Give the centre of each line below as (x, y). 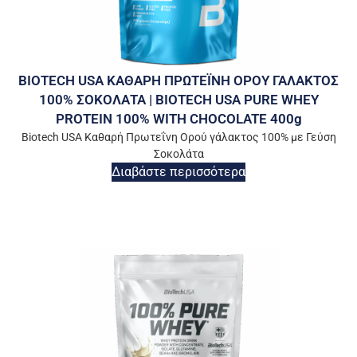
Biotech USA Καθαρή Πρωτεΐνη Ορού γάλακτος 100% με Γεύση (178, 137)
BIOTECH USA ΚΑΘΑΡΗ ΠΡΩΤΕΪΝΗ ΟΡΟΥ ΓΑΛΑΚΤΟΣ (178, 81)
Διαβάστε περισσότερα (178, 172)
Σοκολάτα (178, 154)
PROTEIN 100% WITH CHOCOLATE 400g (178, 119)
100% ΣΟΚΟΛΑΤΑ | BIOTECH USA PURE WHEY (178, 100)
